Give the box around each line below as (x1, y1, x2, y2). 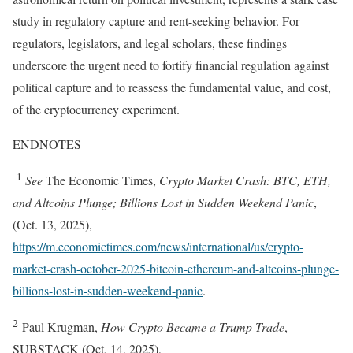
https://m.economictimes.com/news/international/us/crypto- (13, 238, 303, 255)
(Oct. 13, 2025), (13, 216, 92, 233)
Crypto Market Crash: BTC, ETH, (159, 172, 331, 189)
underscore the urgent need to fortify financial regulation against (13, 56, 329, 73)
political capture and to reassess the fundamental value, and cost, (13, 78, 331, 95)
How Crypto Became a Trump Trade (101, 318, 284, 336)
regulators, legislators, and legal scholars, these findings (13, 34, 287, 51)
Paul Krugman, (18, 318, 101, 336)
